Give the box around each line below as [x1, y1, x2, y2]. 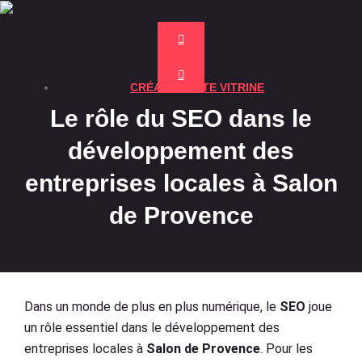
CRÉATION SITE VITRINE [130, 81, 264, 94]
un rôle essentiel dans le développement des [24, 320, 280, 335]
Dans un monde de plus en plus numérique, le [24, 299, 280, 314]
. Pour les [260, 341, 313, 356]
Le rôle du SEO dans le [50, 105, 312, 132]
